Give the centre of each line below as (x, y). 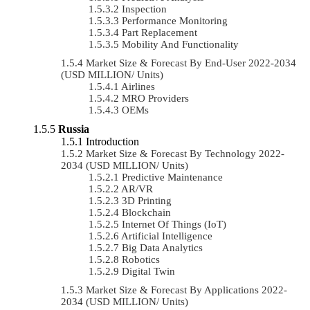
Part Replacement (159, 32)
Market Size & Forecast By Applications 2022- (186, 290)
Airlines (138, 86)
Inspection (144, 9)
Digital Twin (148, 271)
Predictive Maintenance (172, 177)
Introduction (112, 141)
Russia (74, 129)
